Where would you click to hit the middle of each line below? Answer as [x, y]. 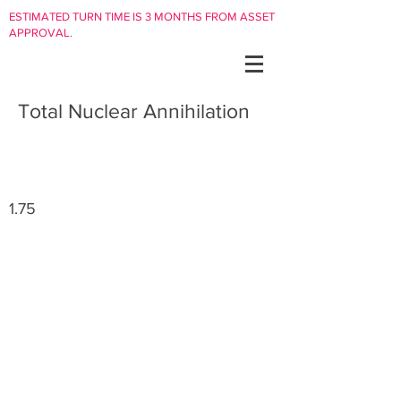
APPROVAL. [42, 33]
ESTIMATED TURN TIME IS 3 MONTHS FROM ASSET [142, 17]
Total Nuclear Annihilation [134, 111]
